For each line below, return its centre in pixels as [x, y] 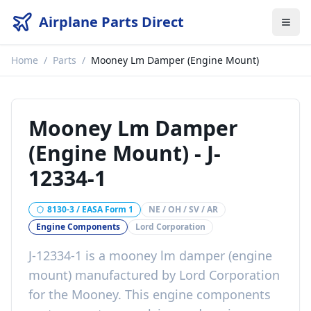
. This [135, 294]
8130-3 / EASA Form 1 [90, 209]
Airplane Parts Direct [111, 22]
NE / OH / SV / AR [183, 209]
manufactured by [125, 275]
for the [50, 294]
